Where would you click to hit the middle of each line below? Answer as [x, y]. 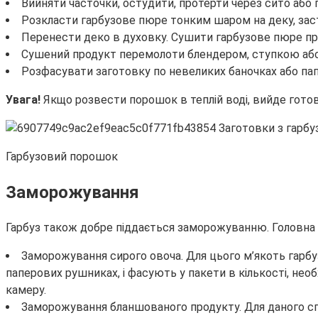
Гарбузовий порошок [62, 157]
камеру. [26, 290]
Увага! [24, 100]
